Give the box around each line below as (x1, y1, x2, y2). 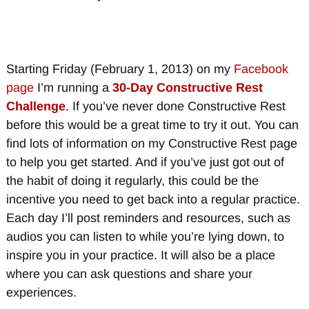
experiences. (6, 285, 77, 299)
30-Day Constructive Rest (112, 80, 263, 94)
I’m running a (33, 80, 112, 94)
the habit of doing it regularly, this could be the (6, 173, 259, 188)
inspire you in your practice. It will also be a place (6, 248, 275, 262)
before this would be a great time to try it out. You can (6, 117, 299, 132)
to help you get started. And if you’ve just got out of (6, 154, 284, 169)
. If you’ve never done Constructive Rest (65, 99, 286, 113)
